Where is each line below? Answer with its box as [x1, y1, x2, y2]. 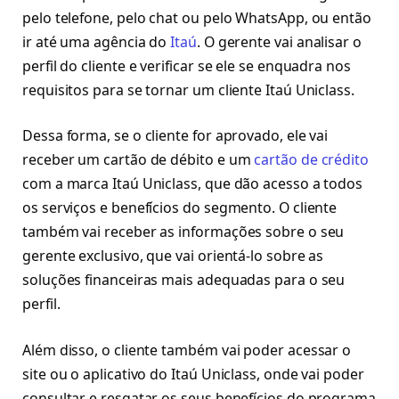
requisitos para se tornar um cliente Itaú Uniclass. [22, 79, 354, 100]
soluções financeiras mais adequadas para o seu [22, 270, 346, 290]
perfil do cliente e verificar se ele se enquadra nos [22, 55, 351, 76]
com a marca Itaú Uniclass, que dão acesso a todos [22, 174, 363, 194]
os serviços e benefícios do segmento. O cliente [22, 198, 338, 218]
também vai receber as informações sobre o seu [22, 222, 345, 242]
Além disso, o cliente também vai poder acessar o [22, 339, 352, 360]
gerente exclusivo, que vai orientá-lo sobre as [22, 246, 324, 266]
